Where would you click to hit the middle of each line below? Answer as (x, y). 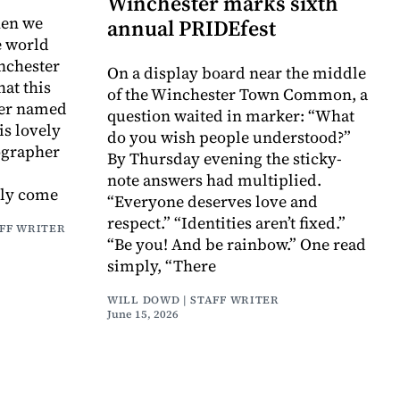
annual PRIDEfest (192, 28)
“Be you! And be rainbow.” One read (237, 244)
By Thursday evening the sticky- (225, 158)
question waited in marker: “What (231, 115)
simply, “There (162, 265)
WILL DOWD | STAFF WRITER (193, 300)
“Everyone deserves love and (212, 201)
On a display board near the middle (237, 72)
